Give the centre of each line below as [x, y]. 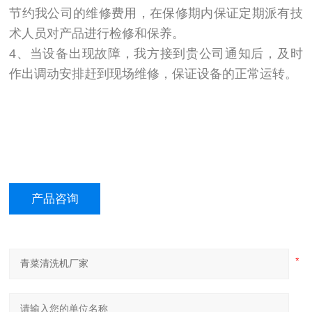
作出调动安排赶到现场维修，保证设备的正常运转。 [154, 73]
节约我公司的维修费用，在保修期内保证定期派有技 [156, 13]
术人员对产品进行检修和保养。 [97, 33]
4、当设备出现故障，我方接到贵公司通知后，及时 [156, 53]
